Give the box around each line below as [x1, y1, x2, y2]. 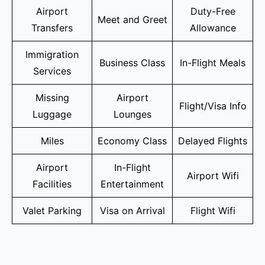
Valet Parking [22, 204, 82, 216]
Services [33, 64, 71, 77]
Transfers [31, 21, 73, 34]
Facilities [33, 177, 72, 190]
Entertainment [101, 177, 164, 190]
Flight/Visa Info [179, 99, 247, 112]
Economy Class [98, 134, 167, 147]
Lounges [113, 108, 151, 120]
